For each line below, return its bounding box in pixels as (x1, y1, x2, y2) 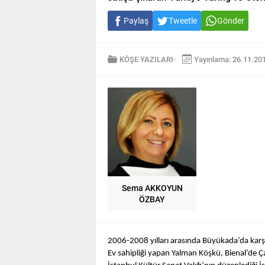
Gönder (217, 15, 244, 26)
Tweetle (169, 15, 197, 26)
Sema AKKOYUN (121, 182, 183, 193)
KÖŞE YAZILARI (119, 54, 173, 64)
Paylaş (124, 15, 148, 26)
